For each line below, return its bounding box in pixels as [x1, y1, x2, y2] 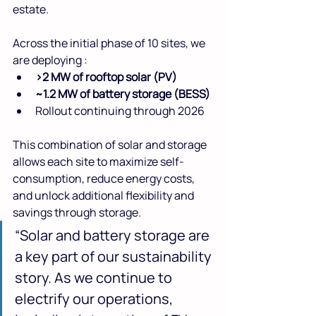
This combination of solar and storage [13, 136, 209, 152]
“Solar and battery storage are [15, 225, 212, 245]
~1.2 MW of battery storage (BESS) [35, 85, 210, 102]
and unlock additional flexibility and [13, 187, 196, 203]
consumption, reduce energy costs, [13, 170, 197, 186]
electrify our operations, [15, 288, 176, 308]
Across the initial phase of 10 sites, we [13, 35, 207, 51]
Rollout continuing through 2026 [35, 102, 205, 119]
